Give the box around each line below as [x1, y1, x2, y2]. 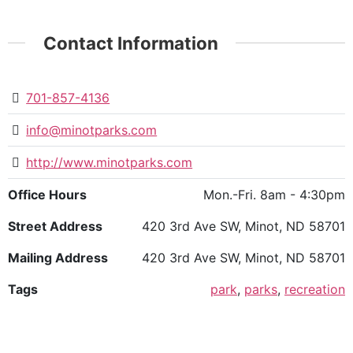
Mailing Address [8, 250, 108, 266]
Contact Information [43, 32, 218, 54]
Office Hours [8, 187, 87, 203]
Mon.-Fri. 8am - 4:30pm [203, 187, 345, 203]
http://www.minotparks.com [26, 154, 193, 171]
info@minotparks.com [26, 122, 158, 139]
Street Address [8, 218, 102, 235]
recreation [284, 281, 345, 298]
